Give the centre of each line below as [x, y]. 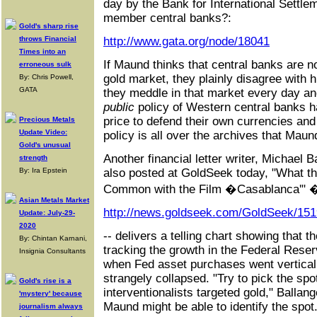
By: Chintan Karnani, [53, 238]
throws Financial [48, 39]
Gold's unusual [45, 145]
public [119, 107]
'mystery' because [51, 293]
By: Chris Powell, [46, 77]
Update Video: [43, 132]
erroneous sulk [45, 64]
